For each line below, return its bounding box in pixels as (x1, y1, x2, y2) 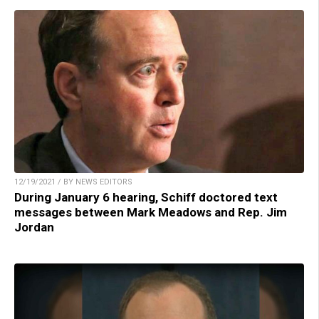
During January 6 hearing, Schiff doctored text (14, 189, 278, 204)
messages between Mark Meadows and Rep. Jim (14, 204, 287, 219)
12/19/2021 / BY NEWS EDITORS (14, 177, 132, 187)
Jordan (14, 219, 54, 234)
